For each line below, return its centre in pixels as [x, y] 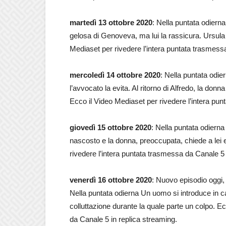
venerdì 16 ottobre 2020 [111, 180]
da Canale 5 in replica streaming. [123, 219]
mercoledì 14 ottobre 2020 [115, 75]
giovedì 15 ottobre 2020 [110, 127]
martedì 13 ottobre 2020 [111, 22]
